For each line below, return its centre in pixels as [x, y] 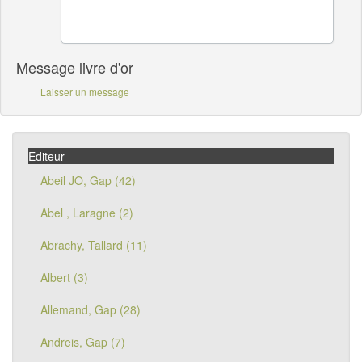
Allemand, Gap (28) [90, 309]
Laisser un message [85, 92]
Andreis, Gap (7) [83, 342]
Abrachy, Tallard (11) [94, 245]
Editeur [46, 156]
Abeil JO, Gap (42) [88, 180]
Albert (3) [64, 277]
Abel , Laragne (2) [87, 213]
